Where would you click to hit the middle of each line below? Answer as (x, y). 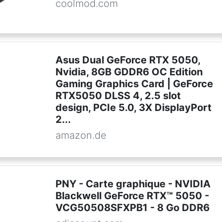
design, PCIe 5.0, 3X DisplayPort (133, 108)
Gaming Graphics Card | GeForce (134, 84)
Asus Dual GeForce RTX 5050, (128, 60)
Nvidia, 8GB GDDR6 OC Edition (129, 72)
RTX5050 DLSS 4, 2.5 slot (118, 96)
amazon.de (81, 135)
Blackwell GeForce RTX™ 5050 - (132, 196)
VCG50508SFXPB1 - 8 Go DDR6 (132, 208)
